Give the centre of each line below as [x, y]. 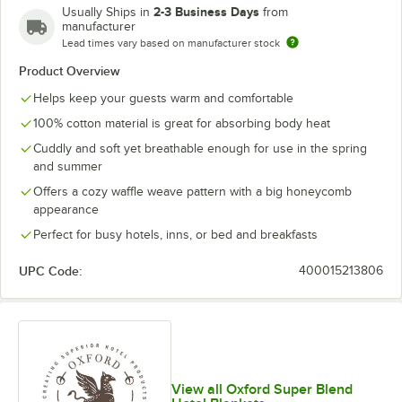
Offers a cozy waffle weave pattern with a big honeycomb [192, 191]
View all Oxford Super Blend [262, 389]
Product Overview [70, 70]
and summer [68, 166]
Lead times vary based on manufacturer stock [171, 43]
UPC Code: [50, 271]
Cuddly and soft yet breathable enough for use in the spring [200, 148]
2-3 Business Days [206, 11]
